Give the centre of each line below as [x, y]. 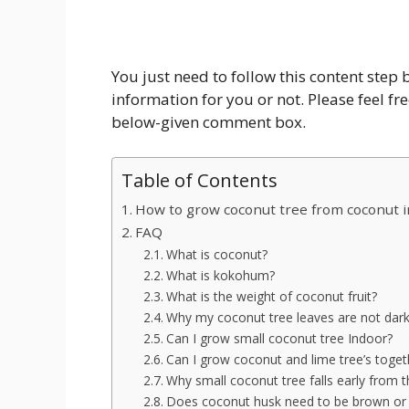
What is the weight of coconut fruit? [271, 296]
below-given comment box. [209, 122]
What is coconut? [216, 254]
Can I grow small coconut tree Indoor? [279, 338]
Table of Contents [199, 179]
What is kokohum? [220, 275]
